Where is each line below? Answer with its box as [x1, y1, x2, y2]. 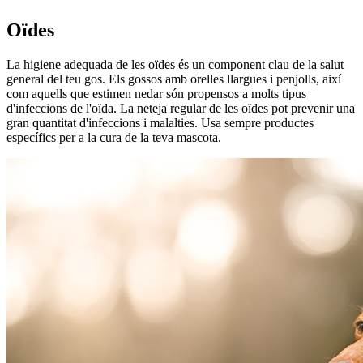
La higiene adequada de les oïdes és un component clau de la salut [6, 57, 344, 71]
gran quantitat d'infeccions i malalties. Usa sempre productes [6, 115, 314, 130]
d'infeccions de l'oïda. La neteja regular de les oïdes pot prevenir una [6, 100, 355, 115]
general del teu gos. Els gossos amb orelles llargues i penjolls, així [6, 71, 341, 86]
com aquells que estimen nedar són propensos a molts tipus [6, 86, 306, 100]
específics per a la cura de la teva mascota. [6, 130, 221, 144]
